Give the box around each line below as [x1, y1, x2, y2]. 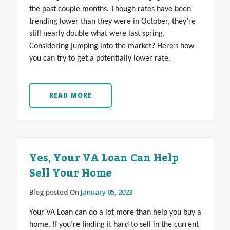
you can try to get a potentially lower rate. [29, 54, 170, 63]
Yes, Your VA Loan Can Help [29, 148, 179, 169]
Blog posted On [29, 187, 81, 197]
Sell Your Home [29, 163, 112, 184]
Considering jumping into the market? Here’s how [29, 42, 194, 51]
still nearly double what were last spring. [29, 30, 165, 39]
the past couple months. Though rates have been [29, 5, 191, 14]
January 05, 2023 [80, 187, 132, 197]
